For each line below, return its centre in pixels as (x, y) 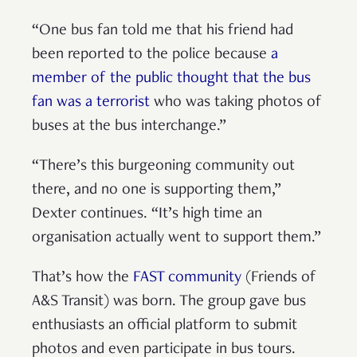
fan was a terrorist (91, 103)
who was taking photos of (236, 103)
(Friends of (279, 279)
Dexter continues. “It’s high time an (147, 215)
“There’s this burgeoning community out (163, 167)
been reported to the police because (151, 55)
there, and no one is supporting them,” (157, 191)
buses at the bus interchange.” (129, 127)
